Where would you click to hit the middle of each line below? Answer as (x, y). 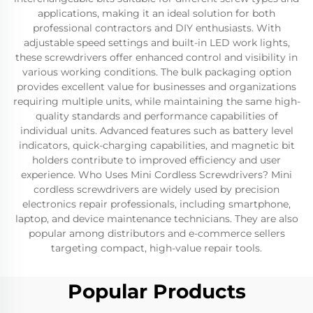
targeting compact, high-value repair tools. (156, 248)
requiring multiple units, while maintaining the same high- (156, 101)
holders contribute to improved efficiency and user (156, 160)
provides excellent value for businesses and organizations (156, 87)
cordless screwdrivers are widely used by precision (156, 189)
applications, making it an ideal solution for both (156, 13)
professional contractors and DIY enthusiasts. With (156, 28)
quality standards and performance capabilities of (156, 116)
